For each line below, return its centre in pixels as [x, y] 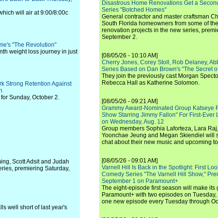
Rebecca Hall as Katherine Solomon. [151, 83]
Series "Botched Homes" [134, 10]
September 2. [119, 37]
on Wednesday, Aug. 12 [133, 122]
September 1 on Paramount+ [140, 181]
